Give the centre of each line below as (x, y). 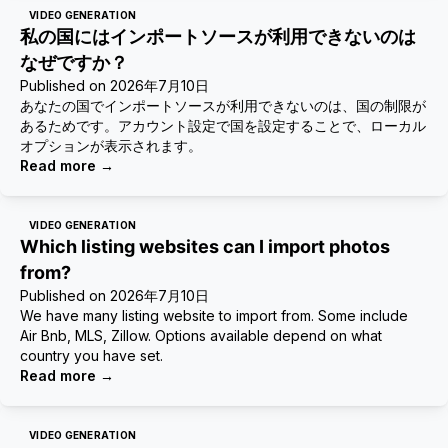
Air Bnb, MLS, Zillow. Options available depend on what (201, 335)
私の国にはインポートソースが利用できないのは (218, 36)
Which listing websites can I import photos (205, 246)
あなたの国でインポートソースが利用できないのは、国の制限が (223, 105)
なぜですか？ (74, 62)
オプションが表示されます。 (111, 145)
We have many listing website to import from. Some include (214, 315)
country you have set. (91, 355)
